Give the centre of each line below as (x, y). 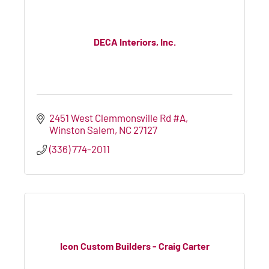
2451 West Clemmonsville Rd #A (118, 117)
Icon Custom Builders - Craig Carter (134, 246)
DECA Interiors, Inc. (134, 42)
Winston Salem (82, 129)
